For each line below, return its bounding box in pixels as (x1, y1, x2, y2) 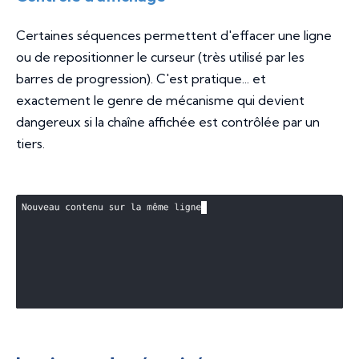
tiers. (16, 135, 45, 151)
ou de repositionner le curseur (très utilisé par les (16, 48, 305, 65)
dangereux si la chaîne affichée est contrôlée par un (16, 113, 320, 130)
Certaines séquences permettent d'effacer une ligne (16, 26, 332, 43)
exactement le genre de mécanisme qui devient (16, 91, 305, 108)
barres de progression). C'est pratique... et (16, 70, 266, 87)
